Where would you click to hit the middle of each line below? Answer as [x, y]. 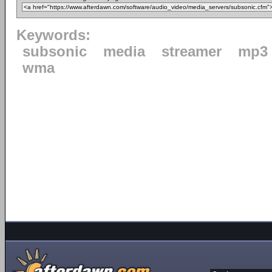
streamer [192, 52]
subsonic [55, 52]
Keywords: [53, 35]
